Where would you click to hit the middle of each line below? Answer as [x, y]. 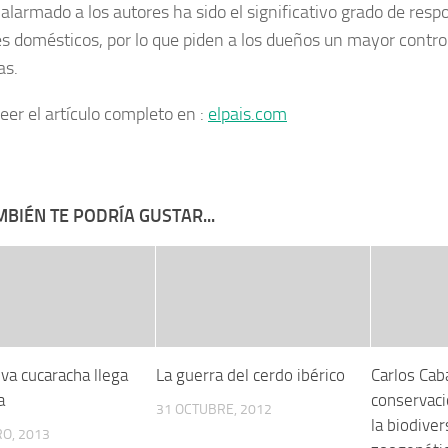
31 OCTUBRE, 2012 [214, 409]
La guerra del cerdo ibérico [251, 374]
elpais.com [247, 114]
